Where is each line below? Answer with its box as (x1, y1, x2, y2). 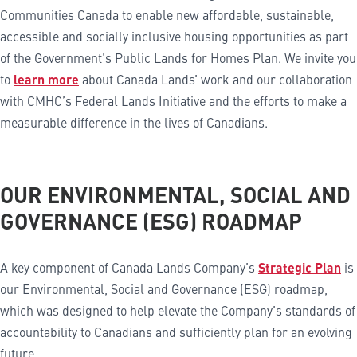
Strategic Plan (258, 257, 341, 277)
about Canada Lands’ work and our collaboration (79, 69, 352, 88)
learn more (14, 69, 79, 88)
